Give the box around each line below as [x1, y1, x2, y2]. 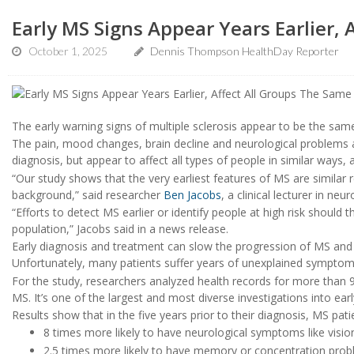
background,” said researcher [12, 186, 164, 202]
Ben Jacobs [164, 186, 221, 202]
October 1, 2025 [28, 44, 107, 58]
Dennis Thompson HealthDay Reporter [148, 44, 339, 58]
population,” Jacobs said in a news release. [12, 220, 228, 236]
